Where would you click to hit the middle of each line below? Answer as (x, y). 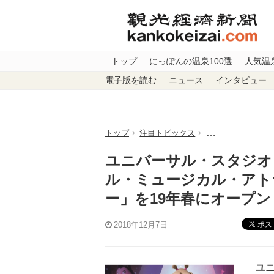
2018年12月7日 (141, 225)
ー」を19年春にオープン (188, 199)
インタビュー (241, 81)
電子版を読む (131, 81)
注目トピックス (168, 133)
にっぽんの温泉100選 (191, 61)
